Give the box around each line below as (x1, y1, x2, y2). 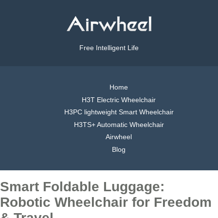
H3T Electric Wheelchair (82, 95, 156, 104)
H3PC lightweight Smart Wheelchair (64, 108, 174, 116)
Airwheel (106, 133, 132, 141)
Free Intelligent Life (79, 44, 139, 52)
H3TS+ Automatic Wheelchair (73, 120, 164, 128)
